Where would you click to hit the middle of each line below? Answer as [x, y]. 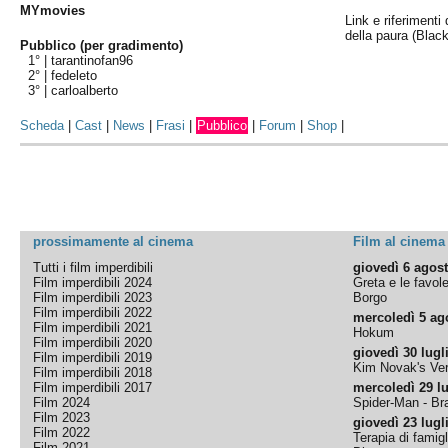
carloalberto [85, 90]
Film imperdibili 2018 [93, 372]
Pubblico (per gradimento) [102, 45]
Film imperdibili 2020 [93, 342]
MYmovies [53, 10]
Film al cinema [399, 241]
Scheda [42, 125]
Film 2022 [62, 432]
